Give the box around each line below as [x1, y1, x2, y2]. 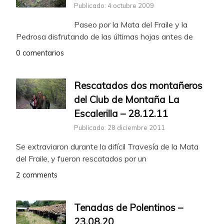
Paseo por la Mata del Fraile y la [74, 19, 187, 29]
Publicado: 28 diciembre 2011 [74, 123, 165, 132]
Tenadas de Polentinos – [74, 201, 183, 214]
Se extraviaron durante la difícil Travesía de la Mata [16, 141, 198, 152]
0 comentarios [16, 48, 64, 57]
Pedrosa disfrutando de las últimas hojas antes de [16, 31, 193, 41]
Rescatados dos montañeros [74, 79, 202, 91]
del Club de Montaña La [74, 93, 179, 105]
